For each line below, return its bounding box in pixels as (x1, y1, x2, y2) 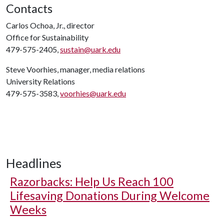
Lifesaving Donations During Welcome (10, 188, 209, 202)
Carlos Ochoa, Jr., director (6, 20, 94, 30)
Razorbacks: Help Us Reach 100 (10, 174, 173, 188)
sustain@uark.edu (60, 44, 120, 54)
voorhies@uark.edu (60, 88, 126, 98)
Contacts (6, 1, 52, 15)
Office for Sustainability (6, 32, 88, 42)
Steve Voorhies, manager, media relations (6, 64, 145, 74)
